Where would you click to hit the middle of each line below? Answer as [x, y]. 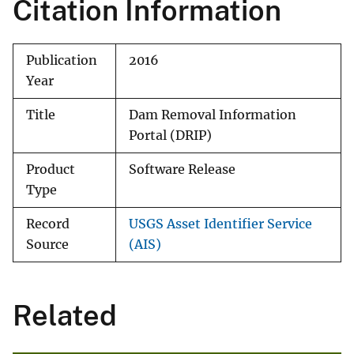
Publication [62, 61]
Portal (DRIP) [170, 136]
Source [47, 245]
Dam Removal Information [213, 115]
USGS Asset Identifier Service [220, 224]
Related [65, 316]
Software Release [182, 170]
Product [51, 170]
